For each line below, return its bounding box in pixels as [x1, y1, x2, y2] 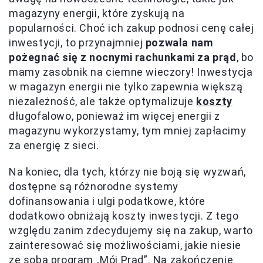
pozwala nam [145, 36, 213, 49]
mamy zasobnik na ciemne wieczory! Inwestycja [9, 66, 253, 79]
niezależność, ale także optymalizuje [9, 95, 197, 108]
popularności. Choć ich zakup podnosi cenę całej [9, 22, 254, 35]
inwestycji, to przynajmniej [9, 36, 146, 49]
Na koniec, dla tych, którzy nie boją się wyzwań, [9, 166, 246, 178]
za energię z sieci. [9, 139, 99, 152]
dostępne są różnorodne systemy [9, 180, 179, 193]
